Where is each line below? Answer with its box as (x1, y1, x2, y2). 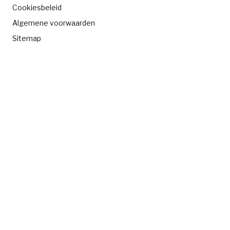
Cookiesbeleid (12, 3, 62, 12)
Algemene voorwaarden (12, 18, 95, 27)
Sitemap (12, 33, 41, 43)
